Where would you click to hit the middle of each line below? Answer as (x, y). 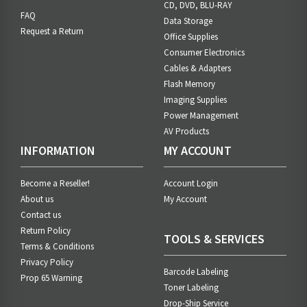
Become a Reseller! (55, 184)
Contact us (41, 215)
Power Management (201, 116)
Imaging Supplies (195, 100)
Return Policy (46, 231)
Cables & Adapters (197, 69)
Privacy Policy (47, 262)
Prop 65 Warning (51, 278)
